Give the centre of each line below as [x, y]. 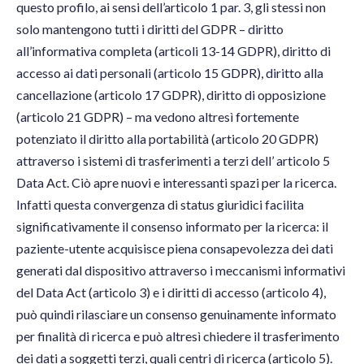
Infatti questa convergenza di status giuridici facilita [160, 205]
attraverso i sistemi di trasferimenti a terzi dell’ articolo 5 [173, 161]
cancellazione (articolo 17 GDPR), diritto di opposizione [171, 95]
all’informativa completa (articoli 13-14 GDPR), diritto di [173, 51]
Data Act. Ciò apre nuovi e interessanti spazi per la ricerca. [176, 183]
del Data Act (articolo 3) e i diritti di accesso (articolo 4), [171, 292]
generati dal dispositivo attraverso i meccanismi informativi [181, 271]
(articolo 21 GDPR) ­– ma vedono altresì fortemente [158, 117]
